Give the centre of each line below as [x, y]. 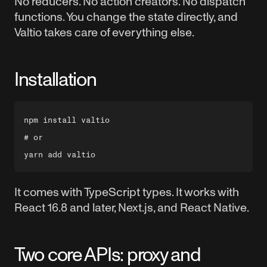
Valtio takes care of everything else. [104, 32]
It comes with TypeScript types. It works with [127, 192]
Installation [55, 79]
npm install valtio [67, 120]
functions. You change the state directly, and [126, 17]
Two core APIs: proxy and [108, 254]
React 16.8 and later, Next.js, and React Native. [132, 207]
